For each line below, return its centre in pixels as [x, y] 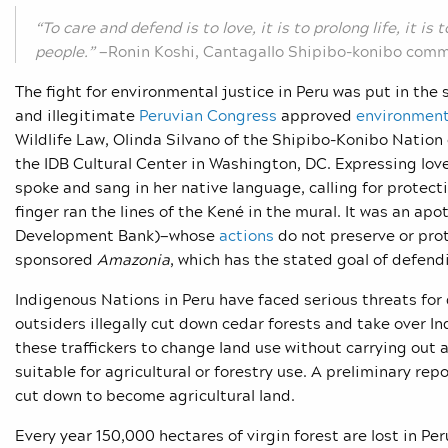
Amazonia [133, 259]
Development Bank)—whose [117, 235]
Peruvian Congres [204, 115]
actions [246, 235]
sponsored [56, 259]
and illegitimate [77, 115]
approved [318, 115]
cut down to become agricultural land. [155, 395]
